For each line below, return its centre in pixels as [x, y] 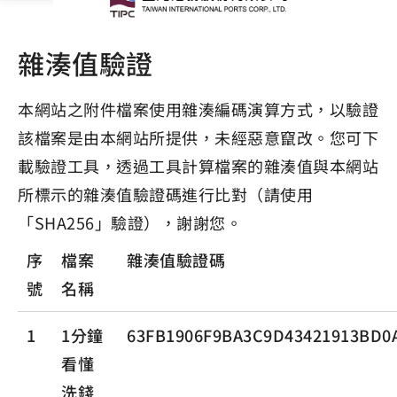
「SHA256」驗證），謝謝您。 [130, 222]
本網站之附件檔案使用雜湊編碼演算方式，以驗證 [198, 109]
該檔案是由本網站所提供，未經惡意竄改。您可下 [198, 137]
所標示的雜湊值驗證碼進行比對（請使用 [165, 194]
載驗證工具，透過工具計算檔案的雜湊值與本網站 [198, 166]
